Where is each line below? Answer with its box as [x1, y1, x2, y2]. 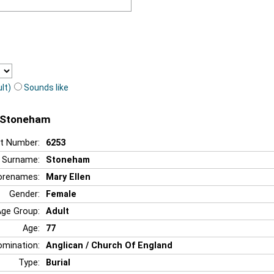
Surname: [2, 154, 40, 165]
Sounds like [24, 82, 68, 92]
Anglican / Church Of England [46, 240, 172, 251]
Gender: [9, 188, 40, 199]
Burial [46, 257, 70, 268]
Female [46, 188, 76, 199]
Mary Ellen [46, 171, 91, 182]
